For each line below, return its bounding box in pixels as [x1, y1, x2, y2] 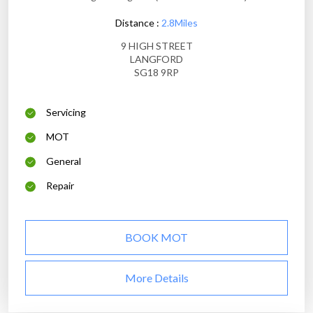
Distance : [115, 17, 161, 29]
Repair [46, 180, 74, 192]
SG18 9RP [134, 66, 179, 79]
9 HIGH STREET [120, 40, 193, 52]
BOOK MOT [125, 231, 188, 245]
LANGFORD [130, 53, 183, 66]
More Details [124, 271, 189, 285]
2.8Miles [161, 17, 198, 29]
